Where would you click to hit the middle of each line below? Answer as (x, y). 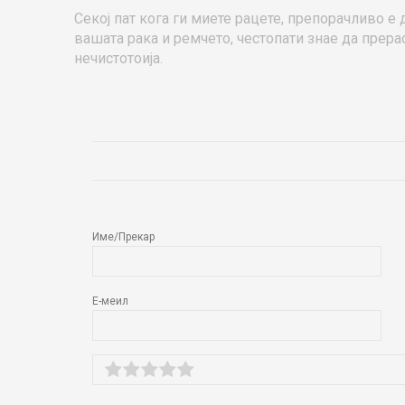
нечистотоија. (118, 58)
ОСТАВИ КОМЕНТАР (178, 161)
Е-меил (110, 301)
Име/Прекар (123, 237)
